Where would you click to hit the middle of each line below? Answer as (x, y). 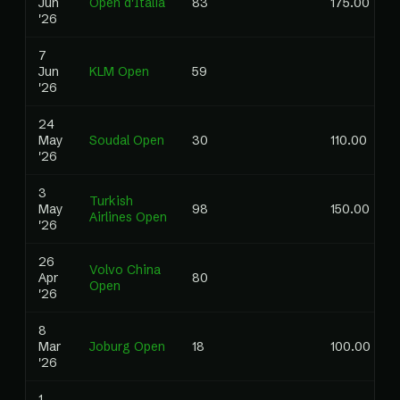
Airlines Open (128, 217)
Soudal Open (127, 140)
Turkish (111, 201)
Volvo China (125, 270)
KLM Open (119, 71)
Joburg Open (127, 346)
